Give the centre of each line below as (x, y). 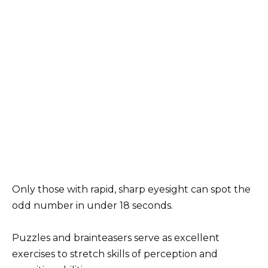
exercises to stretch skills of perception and (115, 254)
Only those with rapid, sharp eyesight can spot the (131, 190)
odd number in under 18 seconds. (92, 206)
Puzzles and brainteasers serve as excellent (116, 238)
